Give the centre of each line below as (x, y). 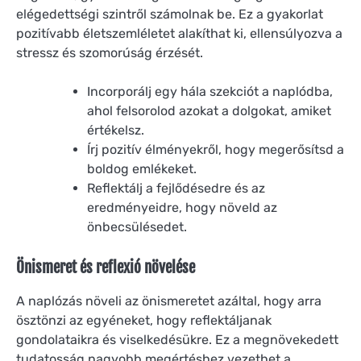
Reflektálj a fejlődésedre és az (176, 189)
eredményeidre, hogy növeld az (182, 208)
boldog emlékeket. (142, 169)
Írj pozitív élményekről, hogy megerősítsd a (216, 150)
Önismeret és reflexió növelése (106, 268)
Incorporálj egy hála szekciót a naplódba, (210, 92)
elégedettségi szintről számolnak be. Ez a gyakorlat (170, 14)
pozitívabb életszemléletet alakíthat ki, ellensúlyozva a (179, 33)
